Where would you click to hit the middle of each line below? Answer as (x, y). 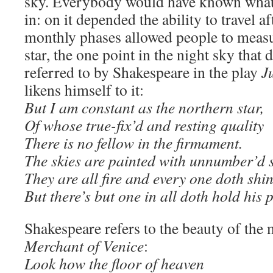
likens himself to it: (84, 90)
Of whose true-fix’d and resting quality (144, 125)
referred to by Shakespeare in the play (143, 72)
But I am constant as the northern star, (144, 107)
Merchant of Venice (84, 246)
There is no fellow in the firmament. (133, 143)
